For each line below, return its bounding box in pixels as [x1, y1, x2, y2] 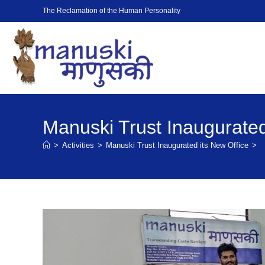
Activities [62, 141, 94, 150]
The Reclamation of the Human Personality [43, 7, 180, 15]
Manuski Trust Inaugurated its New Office [106, 141, 248, 150]
